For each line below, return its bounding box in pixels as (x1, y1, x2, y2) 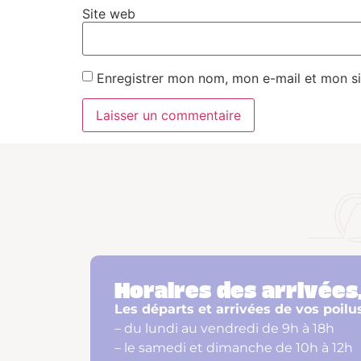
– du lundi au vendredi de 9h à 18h (114, 321, 334, 337)
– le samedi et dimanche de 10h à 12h (114, 340, 353, 356)
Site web (82, 5, 135, 22)
